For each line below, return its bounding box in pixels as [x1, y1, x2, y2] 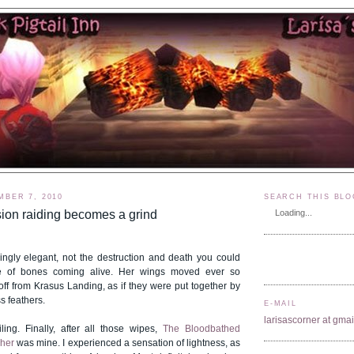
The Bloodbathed [163, 324, 241, 334]
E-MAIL [264, 299, 297, 308]
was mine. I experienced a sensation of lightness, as [14, 338, 241, 348]
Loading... [275, 208, 312, 218]
